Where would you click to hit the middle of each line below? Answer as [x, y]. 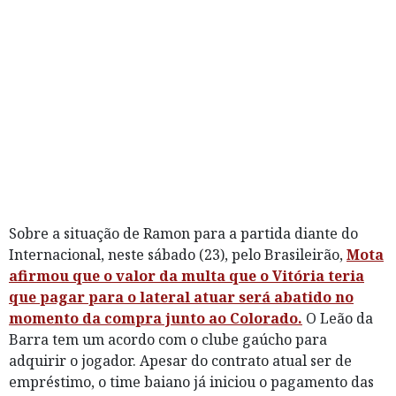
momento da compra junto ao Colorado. [156, 318]
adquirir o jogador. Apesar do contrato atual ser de [180, 360]
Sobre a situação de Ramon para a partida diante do [183, 233]
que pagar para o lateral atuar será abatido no [181, 297]
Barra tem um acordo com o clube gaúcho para [168, 339]
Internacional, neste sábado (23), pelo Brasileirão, [178, 254]
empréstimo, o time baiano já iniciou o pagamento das [191, 381]
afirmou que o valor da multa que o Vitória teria [187, 275]
